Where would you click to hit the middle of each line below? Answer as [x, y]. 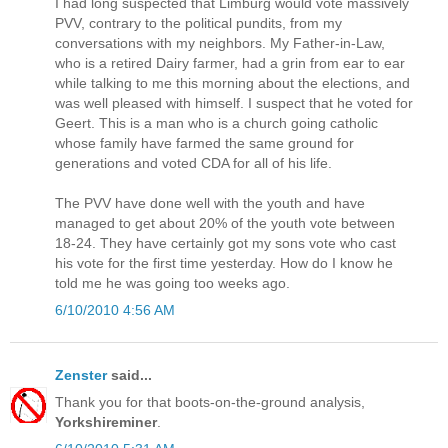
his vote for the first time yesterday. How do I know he [224, 263]
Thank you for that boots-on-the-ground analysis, [210, 401]
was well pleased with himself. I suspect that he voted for [234, 103]
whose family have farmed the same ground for [204, 143]
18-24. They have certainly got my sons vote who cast [225, 243]
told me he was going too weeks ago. [172, 283]
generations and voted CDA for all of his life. [193, 163]
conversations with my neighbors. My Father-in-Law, [220, 43]
